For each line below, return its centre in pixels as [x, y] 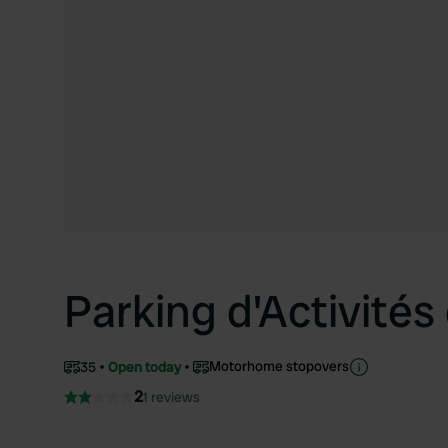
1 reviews [171, 397]
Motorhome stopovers [279, 366]
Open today [144, 366]
